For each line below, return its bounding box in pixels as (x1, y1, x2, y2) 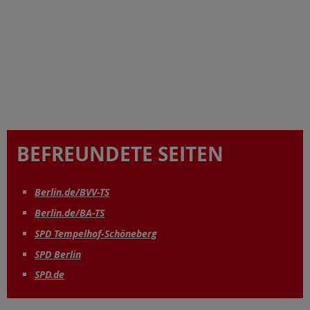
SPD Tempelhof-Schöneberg (35, 226, 157, 240)
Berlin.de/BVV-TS (35, 185, 109, 199)
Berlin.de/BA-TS (35, 206, 104, 219)
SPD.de (35, 268, 64, 282)
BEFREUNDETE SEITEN (17, 140, 224, 167)
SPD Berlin (35, 247, 81, 261)
